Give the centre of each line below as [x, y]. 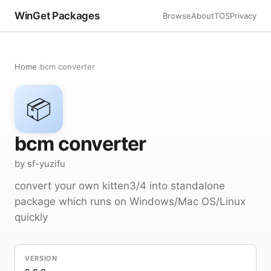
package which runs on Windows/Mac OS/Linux [130, 201]
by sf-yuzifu [40, 164]
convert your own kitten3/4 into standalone [120, 186]
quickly [31, 217]
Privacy [243, 15]
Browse [177, 15]
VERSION [41, 258]
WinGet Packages [57, 15]
